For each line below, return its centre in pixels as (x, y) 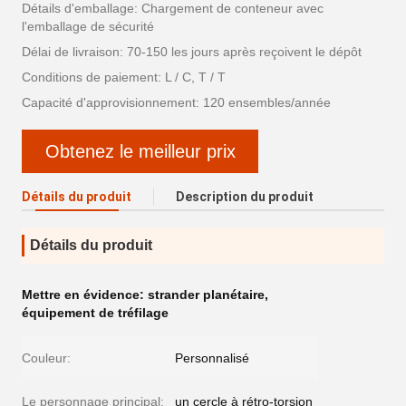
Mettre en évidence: (85, 295)
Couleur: (46, 358)
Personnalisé (212, 358)
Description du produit (245, 197)
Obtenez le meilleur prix (140, 151)
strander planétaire (206, 295)
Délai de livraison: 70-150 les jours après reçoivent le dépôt (192, 52)
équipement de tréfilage (95, 313)
